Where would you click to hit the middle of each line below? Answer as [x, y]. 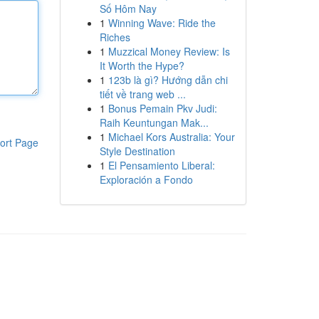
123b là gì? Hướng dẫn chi [168, 80]
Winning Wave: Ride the [162, 23]
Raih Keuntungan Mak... [154, 122]
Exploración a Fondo [146, 179]
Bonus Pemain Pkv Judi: [162, 108]
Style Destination [137, 151]
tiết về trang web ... [142, 94]
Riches [115, 37]
